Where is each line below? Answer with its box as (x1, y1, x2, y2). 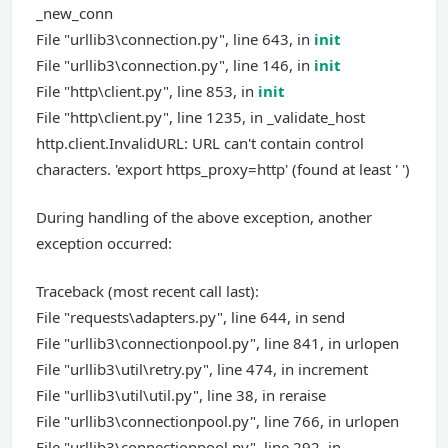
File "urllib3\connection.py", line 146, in (36, 55, 314, 75)
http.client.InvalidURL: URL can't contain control (36, 133, 364, 153)
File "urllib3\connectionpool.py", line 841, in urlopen (36, 333, 399, 353)
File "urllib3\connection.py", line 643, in (36, 29, 314, 49)
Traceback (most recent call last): (36, 281, 259, 301)
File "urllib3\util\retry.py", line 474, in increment (36, 359, 368, 379)
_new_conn (36, 3, 113, 23)
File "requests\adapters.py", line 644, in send (36, 307, 345, 327)
